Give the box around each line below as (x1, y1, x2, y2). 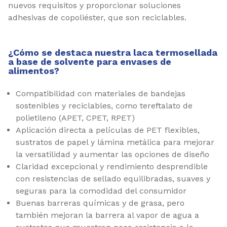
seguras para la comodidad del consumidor (16, 185, 186, 196)
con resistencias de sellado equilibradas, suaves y (16, 173, 210, 183)
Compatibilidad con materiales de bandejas (16, 88, 185, 98)
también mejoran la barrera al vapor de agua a (16, 210, 199, 220)
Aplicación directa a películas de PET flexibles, (16, 125, 200, 135)
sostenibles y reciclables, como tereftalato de (16, 100, 193, 110)
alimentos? (8, 65, 59, 76)
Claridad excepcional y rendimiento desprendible (16, 161, 208, 171)
